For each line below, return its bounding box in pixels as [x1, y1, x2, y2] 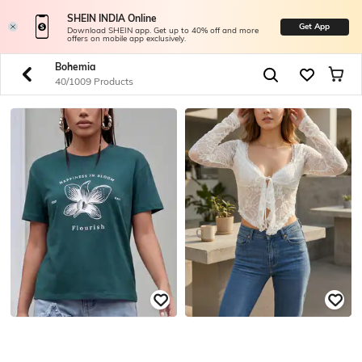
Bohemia [54, 61, 95, 73]
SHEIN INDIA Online [66, 12, 157, 25]
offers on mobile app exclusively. [66, 33, 186, 44]
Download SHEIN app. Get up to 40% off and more [66, 25, 259, 36]
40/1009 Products [54, 75, 133, 87]
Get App [299, 21, 330, 32]
